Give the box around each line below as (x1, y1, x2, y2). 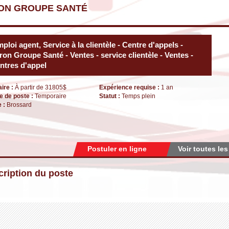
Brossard (7, 101, 32, 108)
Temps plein (122, 93, 155, 100)
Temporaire (35, 93, 66, 100)
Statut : (99, 93, 122, 100)
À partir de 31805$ (15, 84, 66, 91)
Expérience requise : (99, 84, 161, 91)
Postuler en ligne (87, 145, 147, 153)
